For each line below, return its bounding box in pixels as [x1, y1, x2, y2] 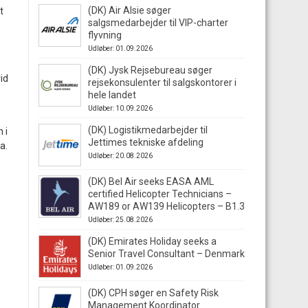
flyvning [88, 30, 122, 41]
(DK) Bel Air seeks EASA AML [88, 176, 214, 187]
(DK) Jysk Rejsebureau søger [88, 65, 212, 76]
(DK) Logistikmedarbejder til [88, 124, 208, 135]
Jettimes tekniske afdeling [88, 137, 203, 148]
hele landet [88, 89, 136, 100]
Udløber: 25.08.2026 [88, 216, 153, 223]
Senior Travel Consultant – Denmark [88, 248, 245, 259]
